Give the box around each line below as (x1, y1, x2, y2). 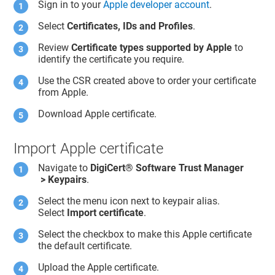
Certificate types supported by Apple (71, 42, 233, 54)
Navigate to (38, 162, 91, 174)
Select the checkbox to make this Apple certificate (38, 228, 252, 241)
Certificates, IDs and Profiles (67, 20, 193, 33)
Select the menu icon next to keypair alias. (38, 195, 220, 207)
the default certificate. (38, 240, 133, 252)
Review (38, 42, 72, 54)
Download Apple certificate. (38, 108, 157, 120)
